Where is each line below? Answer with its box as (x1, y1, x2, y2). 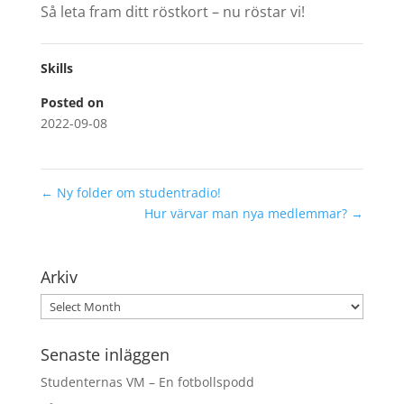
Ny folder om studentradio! (52, 184, 221, 202)
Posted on (40, 94, 104, 112)
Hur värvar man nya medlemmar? (144, 205, 352, 223)
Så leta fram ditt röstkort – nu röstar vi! (40, 2, 305, 23)
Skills (40, 60, 73, 78)
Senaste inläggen (40, 344, 170, 366)
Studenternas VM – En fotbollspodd (40, 373, 254, 391)
